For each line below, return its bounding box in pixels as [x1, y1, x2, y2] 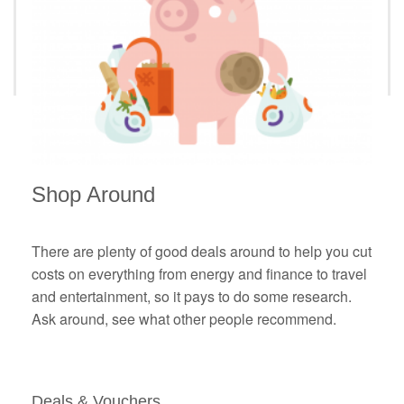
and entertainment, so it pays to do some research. [32, 286, 352, 308]
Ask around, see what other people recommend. [32, 308, 336, 330]
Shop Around [32, 182, 155, 207]
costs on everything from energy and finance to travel [32, 263, 367, 285]
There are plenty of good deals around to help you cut [32, 241, 372, 262]
